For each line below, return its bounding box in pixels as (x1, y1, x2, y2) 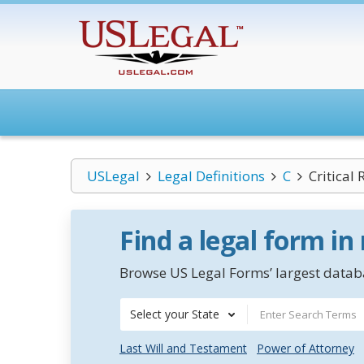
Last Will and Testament (119, 340, 247, 356)
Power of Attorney (257, 340, 354, 356)
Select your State (130, 306, 219, 322)
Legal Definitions (157, 167, 265, 185)
